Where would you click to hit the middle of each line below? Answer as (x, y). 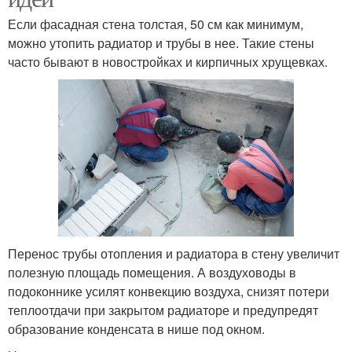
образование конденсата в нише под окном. (136, 328)
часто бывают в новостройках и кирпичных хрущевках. (168, 62)
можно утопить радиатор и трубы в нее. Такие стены (161, 43)
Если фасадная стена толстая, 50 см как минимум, (156, 24)
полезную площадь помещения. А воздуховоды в (152, 272)
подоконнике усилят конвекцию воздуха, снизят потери (169, 291)
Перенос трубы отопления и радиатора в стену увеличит (174, 253)
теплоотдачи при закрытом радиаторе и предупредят (163, 310)
